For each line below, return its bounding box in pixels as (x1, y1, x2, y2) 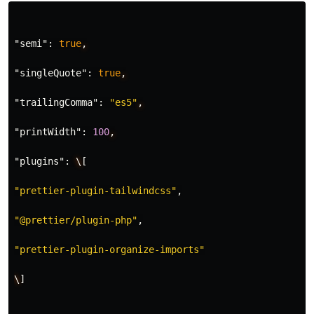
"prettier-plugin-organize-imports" (14, 244, 205, 256)
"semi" (14, 38, 48, 50)
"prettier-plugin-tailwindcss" (14, 185, 177, 197)
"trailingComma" (14, 97, 98, 109)
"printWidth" (14, 126, 81, 138)
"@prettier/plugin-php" (14, 214, 137, 226)
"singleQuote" (14, 67, 87, 79)
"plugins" (14, 156, 64, 168)
